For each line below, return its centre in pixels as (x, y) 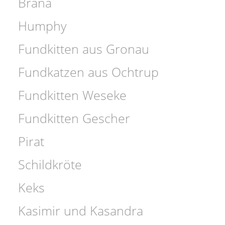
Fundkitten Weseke (73, 95)
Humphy (42, 25)
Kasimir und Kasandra (81, 210)
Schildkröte (50, 164)
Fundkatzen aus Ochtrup (89, 72)
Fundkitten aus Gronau (84, 48)
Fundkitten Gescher (74, 118)
